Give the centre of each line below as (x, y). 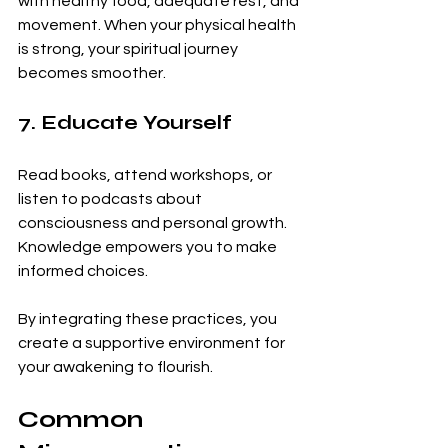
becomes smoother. (92, 72)
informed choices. (83, 270)
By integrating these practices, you (149, 318)
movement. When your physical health (158, 24)
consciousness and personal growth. (154, 222)
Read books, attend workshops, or (146, 174)
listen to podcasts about (111, 198)
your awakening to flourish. (115, 366)
